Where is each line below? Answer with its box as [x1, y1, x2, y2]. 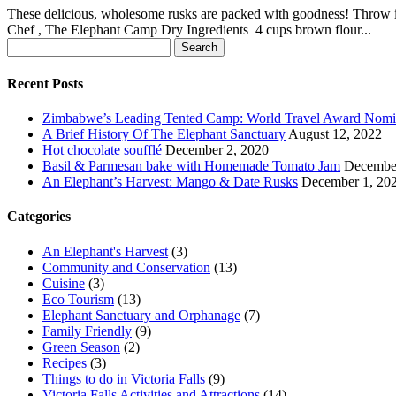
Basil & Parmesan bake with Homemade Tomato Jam [42, 157, 340, 173]
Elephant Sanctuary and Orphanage [42, 307, 240, 323]
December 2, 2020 [165, 141, 269, 157]
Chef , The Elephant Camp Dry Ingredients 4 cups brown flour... [7, 22, 371, 38]
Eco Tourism [42, 291, 114, 307]
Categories [7, 209, 71, 225]
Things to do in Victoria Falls [42, 370, 205, 386]
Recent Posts [7, 75, 83, 91]
